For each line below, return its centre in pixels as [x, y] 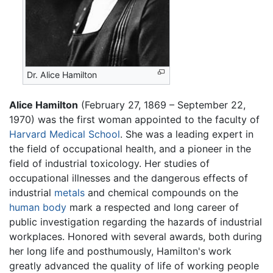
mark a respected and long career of [153, 207]
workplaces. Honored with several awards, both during [136, 236]
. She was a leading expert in [187, 134]
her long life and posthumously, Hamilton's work [120, 251]
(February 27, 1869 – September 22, [162, 105]
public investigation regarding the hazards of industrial [136, 222]
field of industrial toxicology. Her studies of [109, 163]
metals [69, 192]
